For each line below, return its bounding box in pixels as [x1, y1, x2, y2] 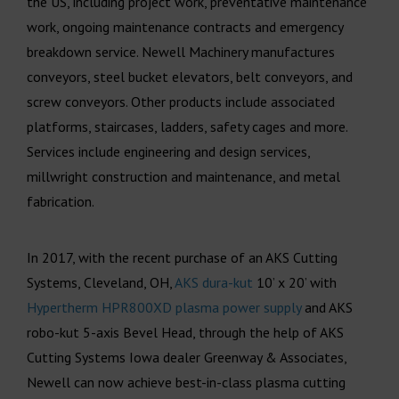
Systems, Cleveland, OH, [27, 273, 175, 291]
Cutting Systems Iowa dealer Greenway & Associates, [27, 347, 346, 366]
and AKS [301, 297, 353, 316]
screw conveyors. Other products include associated [27, 92, 335, 110]
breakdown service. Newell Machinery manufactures [27, 42, 335, 61]
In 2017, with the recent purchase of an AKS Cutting [27, 248, 338, 266]
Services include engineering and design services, [27, 142, 310, 160]
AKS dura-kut [175, 273, 253, 291]
